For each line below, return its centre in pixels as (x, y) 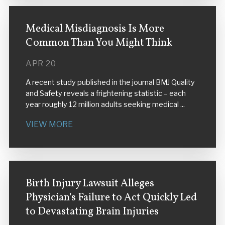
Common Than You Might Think (99, 43)
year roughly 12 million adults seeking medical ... (105, 105)
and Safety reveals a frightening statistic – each (105, 94)
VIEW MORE (49, 124)
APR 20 (41, 64)
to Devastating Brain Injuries (92, 211)
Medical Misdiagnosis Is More (95, 29)
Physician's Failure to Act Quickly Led (111, 197)
